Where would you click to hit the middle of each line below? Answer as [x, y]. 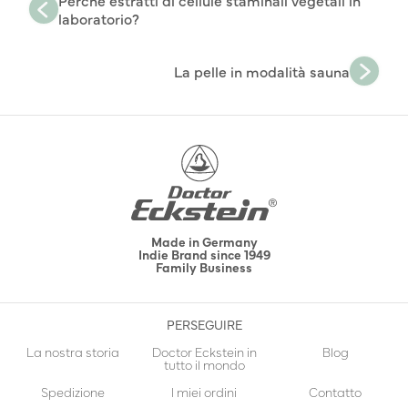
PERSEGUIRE [204, 325]
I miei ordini [204, 392]
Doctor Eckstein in [204, 352]
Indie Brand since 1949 [204, 255]
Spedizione [73, 392]
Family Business [204, 267]
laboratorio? [99, 19]
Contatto [335, 392]
